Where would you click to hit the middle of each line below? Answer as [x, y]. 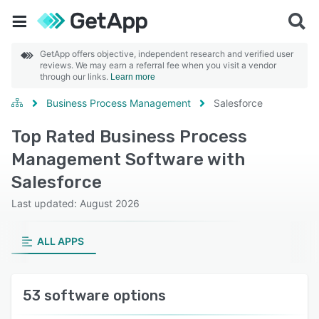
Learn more [133, 77]
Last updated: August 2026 [75, 203]
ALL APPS [60, 241]
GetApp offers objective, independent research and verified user [167, 54]
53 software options [94, 296]
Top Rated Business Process [129, 137]
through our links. [75, 77]
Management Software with [128, 159]
